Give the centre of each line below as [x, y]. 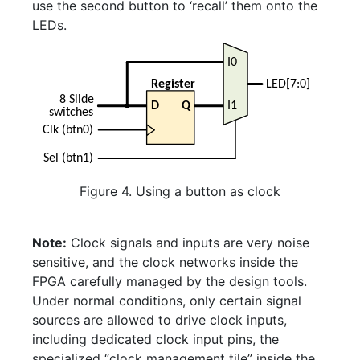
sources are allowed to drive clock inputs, [160, 320]
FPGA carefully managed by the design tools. [170, 282]
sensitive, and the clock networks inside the [165, 262]
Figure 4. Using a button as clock [180, 192]
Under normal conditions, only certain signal [167, 301]
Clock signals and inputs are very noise [188, 243]
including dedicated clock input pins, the [155, 340]
